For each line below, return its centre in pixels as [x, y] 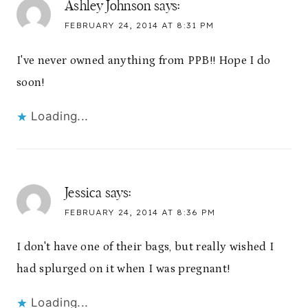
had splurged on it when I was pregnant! [123, 268]
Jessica [84, 193]
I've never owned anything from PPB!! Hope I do [144, 60]
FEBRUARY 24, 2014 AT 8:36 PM [140, 212]
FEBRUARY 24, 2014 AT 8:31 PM [139, 26]
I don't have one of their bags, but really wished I [145, 246]
